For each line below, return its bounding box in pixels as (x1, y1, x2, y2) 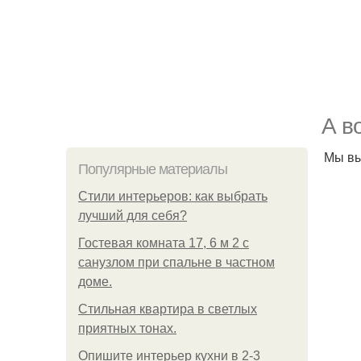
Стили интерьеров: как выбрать (78, 189, 268, 203)
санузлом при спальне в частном (78, 255, 275, 269)
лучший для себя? (78, 209, 187, 222)
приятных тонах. (78, 322, 176, 335)
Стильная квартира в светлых (78, 302, 257, 316)
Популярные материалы (78, 161, 227, 177)
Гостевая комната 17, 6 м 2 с (78, 236, 249, 250)
